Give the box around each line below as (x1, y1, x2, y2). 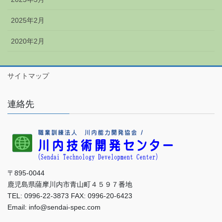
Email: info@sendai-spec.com (7, 203, 101, 211)
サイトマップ (7, 72, 49, 80)
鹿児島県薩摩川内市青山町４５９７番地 (7, 180, 132, 188)
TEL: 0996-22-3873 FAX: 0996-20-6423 (7, 191, 132, 200)
